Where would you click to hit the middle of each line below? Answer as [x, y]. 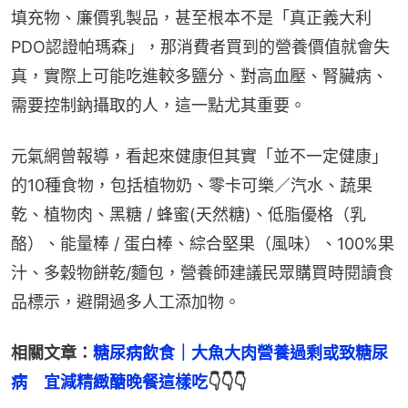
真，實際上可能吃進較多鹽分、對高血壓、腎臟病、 [199, 76]
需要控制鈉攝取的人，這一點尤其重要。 [158, 106]
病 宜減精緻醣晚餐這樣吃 [109, 382]
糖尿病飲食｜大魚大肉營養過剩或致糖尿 [240, 353]
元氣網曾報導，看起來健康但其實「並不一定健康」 [199, 157]
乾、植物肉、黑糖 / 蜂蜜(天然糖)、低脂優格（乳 [189, 215]
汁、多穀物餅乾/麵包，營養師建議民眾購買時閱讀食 [202, 273]
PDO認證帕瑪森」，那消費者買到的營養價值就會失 [200, 47]
